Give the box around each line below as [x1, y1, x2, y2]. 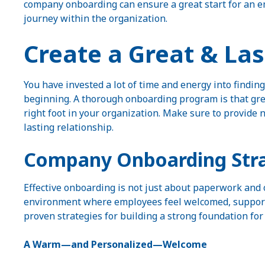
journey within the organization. [24, 12, 167, 25]
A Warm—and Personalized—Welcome [24, 238, 207, 251]
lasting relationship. [24, 121, 114, 134]
